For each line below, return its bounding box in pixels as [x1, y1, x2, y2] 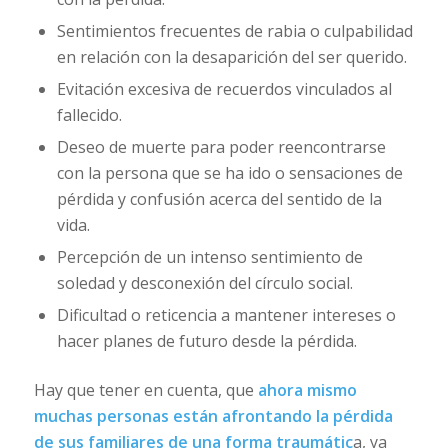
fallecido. [56, 104, 122, 127]
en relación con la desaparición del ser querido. [56, 46, 407, 69]
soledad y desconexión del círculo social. [56, 272, 353, 295]
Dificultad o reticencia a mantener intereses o [56, 304, 396, 327]
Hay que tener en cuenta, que [33, 379, 258, 402]
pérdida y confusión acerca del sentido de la [56, 188, 382, 211]
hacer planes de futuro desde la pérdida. [56, 330, 357, 353]
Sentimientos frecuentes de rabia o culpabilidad [56, 20, 413, 43]
